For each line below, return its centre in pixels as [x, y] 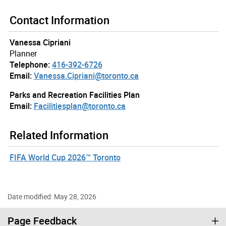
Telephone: [30, 65]
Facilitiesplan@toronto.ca [80, 106]
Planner [23, 54]
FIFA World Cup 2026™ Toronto [65, 158]
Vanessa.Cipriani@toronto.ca [86, 76]
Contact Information [60, 20]
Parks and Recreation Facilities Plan [75, 95]
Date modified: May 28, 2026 [52, 197]
